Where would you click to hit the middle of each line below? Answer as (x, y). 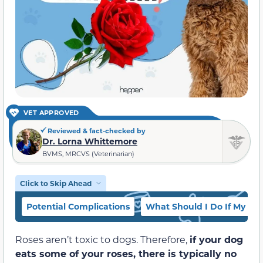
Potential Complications (78, 207)
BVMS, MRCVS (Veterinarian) (88, 154)
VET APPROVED (51, 113)
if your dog (216, 240)
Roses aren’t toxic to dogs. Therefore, (102, 240)
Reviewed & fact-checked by (96, 131)
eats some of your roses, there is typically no (126, 254)
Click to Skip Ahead (56, 183)
